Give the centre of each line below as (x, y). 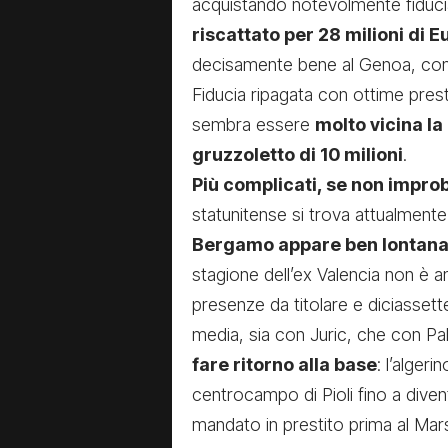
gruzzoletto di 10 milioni (297, 154)
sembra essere (253, 124)
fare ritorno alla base (284, 364)
